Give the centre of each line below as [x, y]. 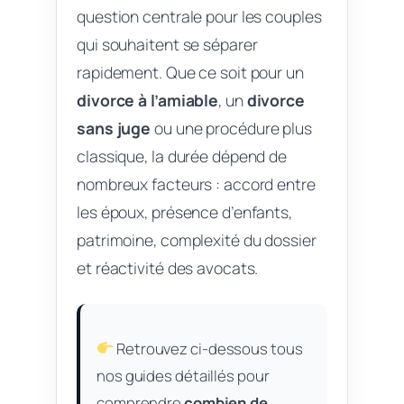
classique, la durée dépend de [182, 156]
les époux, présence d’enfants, [184, 211]
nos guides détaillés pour [183, 375]
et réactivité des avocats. [168, 267]
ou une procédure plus [231, 128]
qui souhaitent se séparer [167, 44]
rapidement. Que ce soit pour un [190, 72]
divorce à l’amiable [148, 100]
